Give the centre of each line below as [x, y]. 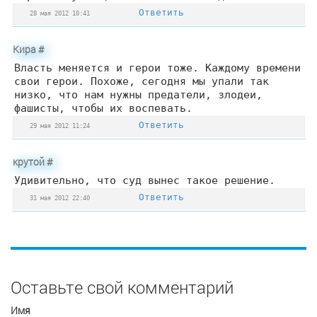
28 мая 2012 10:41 [60, 13]
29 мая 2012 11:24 [60, 126]
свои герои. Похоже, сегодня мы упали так [142, 81]
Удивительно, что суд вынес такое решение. [145, 180]
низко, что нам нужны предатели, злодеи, [138, 95]
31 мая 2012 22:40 [60, 198]
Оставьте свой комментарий [122, 288]
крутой [30, 162]
